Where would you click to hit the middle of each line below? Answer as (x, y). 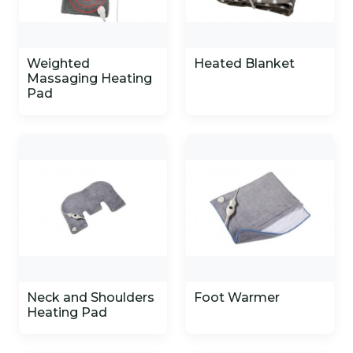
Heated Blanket (244, 63)
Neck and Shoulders (91, 297)
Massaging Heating (89, 78)
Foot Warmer (237, 297)
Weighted (58, 63)
